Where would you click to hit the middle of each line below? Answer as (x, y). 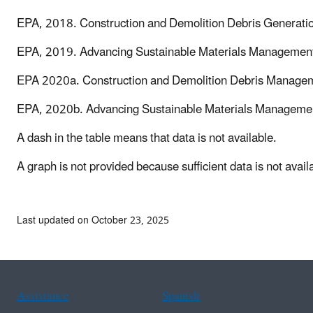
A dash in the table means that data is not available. (147, 138)
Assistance (43, 296)
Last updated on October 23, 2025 (93, 220)
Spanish (181, 296)
